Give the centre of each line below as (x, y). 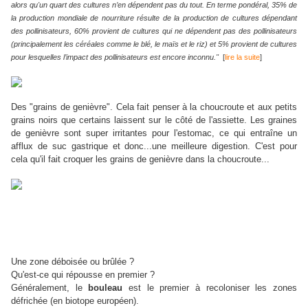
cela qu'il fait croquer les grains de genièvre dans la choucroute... (140, 159)
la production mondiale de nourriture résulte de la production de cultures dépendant (154, 18)
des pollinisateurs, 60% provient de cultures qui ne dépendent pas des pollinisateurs (154, 31)
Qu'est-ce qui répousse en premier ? (83, 275)
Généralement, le (50, 288)
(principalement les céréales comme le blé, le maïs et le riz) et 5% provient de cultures (154, 44)
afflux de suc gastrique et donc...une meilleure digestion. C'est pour (154, 146)
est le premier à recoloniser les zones (210, 288)
